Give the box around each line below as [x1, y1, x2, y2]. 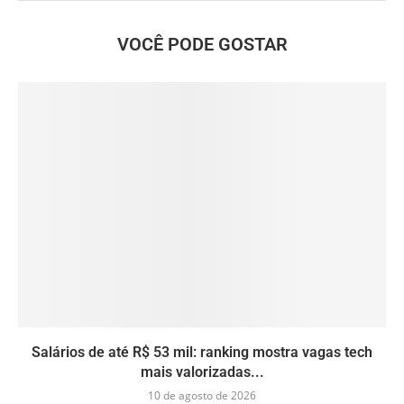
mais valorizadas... [140, 363, 264, 381]
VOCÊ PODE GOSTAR [116, 33, 288, 56]
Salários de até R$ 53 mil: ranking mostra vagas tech [32, 344, 372, 362]
